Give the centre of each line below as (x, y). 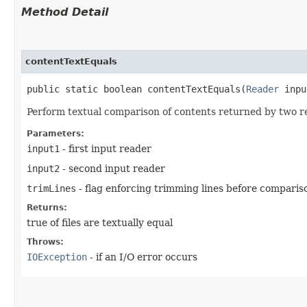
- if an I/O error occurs (142, 257)
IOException (57, 257)
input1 (43, 148)
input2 (43, 168)
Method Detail (65, 12)
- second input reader (112, 168)
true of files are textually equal (100, 222)
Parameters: (56, 133)
